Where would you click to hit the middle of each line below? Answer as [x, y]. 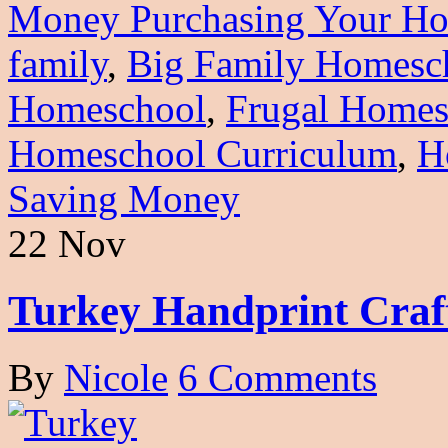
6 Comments [277, 377]
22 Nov [67, 243]
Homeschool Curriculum [202, 153]
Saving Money [124, 198]
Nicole [116, 377]
